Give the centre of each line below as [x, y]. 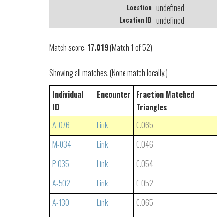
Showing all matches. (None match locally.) [108, 73]
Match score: [68, 47]
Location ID [135, 20]
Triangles [152, 107]
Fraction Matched [165, 94]
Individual [68, 94]
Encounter [114, 94]
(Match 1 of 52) [130, 47]
